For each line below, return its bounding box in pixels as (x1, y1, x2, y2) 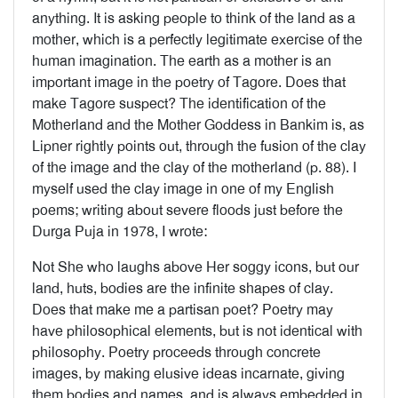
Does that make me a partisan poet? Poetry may (32, 300, 333, 319)
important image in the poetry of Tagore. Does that (32, 73, 346, 92)
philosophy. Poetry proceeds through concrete (32, 343, 321, 362)
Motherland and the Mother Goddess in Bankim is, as (32, 115, 364, 134)
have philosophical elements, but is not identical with (32, 322, 362, 340)
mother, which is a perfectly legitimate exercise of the (32, 30, 362, 49)
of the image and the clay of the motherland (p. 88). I (32, 158, 356, 177)
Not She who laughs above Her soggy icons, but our (32, 258, 359, 276)
